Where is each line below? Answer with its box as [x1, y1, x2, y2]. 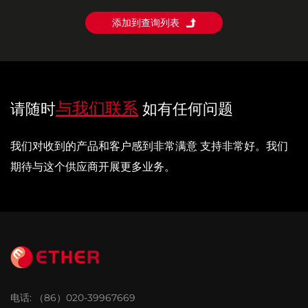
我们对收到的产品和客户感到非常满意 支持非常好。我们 [10, 140, 288, 153]
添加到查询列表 [112, 16, 179, 29]
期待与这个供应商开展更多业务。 [10, 160, 175, 173]
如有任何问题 [142, 100, 233, 118]
